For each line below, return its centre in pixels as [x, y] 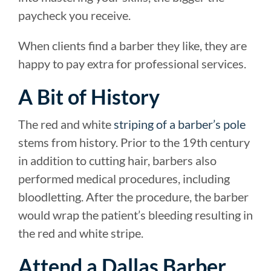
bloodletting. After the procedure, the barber [133, 196]
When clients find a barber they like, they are [132, 45]
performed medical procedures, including [124, 178]
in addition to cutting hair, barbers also [117, 160]
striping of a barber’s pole [180, 124]
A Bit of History [89, 96]
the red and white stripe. [81, 233]
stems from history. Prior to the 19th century [134, 142]
